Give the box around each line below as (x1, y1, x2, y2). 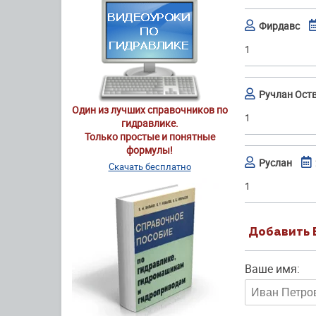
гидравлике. (121, 116, 178, 130)
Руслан (259, 155, 294, 169)
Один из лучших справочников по (71, 103, 228, 117)
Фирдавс (259, 18, 300, 32)
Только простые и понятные (84, 130, 215, 144)
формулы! (126, 143, 173, 157)
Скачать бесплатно (108, 160, 191, 174)
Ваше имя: (245, 260, 300, 276)
